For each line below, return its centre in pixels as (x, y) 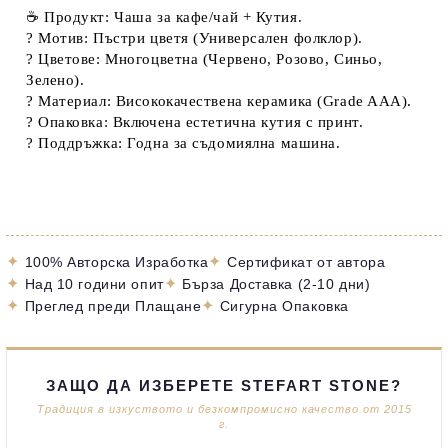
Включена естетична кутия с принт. (238, 121)
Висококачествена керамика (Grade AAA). (262, 100)
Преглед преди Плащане (113, 305)
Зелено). (55, 79)
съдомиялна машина (264, 142)
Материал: (75, 100)
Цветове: (69, 58)
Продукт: (77, 16)
